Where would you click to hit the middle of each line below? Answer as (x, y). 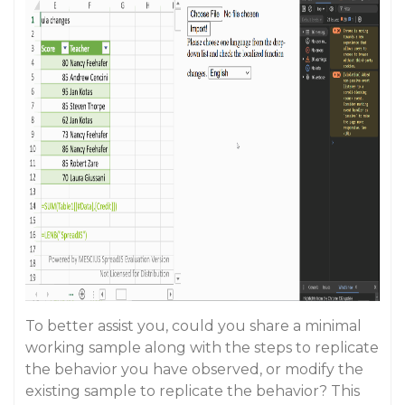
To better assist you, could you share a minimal (193, 326)
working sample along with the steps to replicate (202, 348)
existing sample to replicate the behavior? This (193, 391)
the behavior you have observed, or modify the (194, 369)
